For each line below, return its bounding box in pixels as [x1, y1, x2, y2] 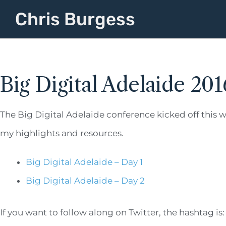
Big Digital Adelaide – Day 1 [26, 157, 143, 167]
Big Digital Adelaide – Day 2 [26, 176, 145, 186]
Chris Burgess [15, 9, 135, 30]
